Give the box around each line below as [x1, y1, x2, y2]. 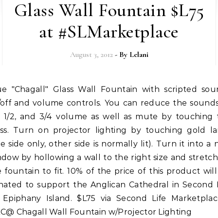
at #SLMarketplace [39, 20, 179, 43]
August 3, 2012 [70, 50, 113, 59]
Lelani [129, 50, 148, 59]
